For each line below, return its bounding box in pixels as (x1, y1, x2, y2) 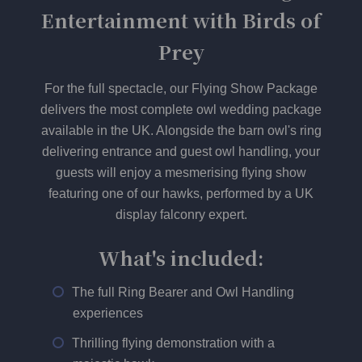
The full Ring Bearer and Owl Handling (72, 285, 294, 300)
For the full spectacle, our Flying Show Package (44, 82, 318, 96)
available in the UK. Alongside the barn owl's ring (40, 124, 322, 138)
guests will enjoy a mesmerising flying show (56, 166, 306, 180)
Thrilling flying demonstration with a (72, 336, 275, 351)
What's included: (98, 243, 264, 272)
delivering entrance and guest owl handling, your (42, 145, 320, 159)
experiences (73, 306, 143, 321)
